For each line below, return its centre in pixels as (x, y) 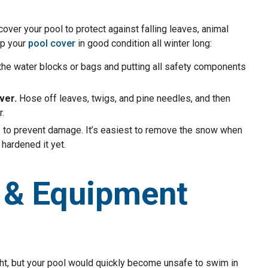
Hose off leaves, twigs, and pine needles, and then (124, 98)
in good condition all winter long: (144, 43)
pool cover (52, 43)
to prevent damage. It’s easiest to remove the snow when (123, 130)
